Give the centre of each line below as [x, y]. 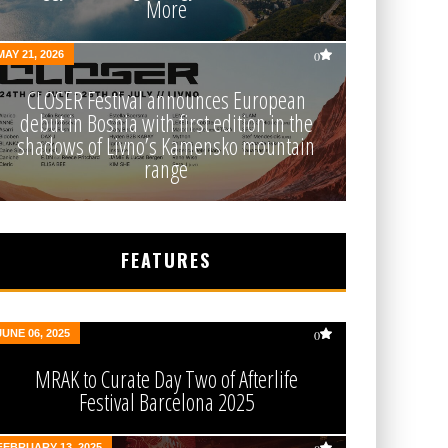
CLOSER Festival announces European [166, 100]
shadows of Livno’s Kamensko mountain [166, 146]
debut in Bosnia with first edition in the [166, 123]
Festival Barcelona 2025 [166, 402]
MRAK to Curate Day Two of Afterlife [166, 379]
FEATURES [166, 260]
